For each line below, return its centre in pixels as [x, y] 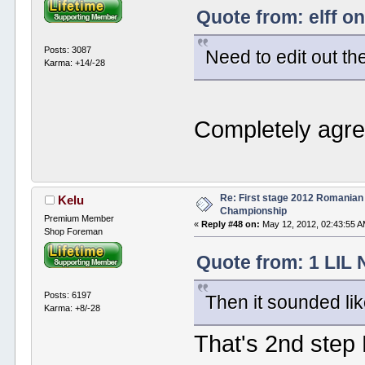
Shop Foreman [74, 231]
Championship [254, 211]
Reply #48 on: [231, 224]
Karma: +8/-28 [73, 308]
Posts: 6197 [68, 295]
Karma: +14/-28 [75, 63]
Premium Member [79, 218]
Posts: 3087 [68, 50]
